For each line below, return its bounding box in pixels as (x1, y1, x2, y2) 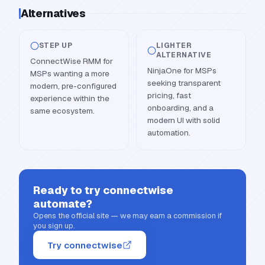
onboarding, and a (147, 102, 214, 114)
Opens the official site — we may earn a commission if (33, 211, 222, 221)
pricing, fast (147, 90, 191, 101)
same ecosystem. (30, 105, 95, 117)
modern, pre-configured (30, 80, 117, 92)
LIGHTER (156, 41, 192, 51)
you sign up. (33, 221, 75, 231)
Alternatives (21, 7, 86, 21)
